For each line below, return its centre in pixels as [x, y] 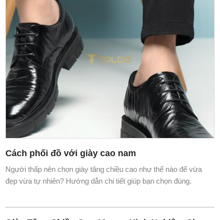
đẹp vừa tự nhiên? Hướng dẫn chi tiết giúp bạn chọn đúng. [99, 181]
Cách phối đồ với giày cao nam [71, 153]
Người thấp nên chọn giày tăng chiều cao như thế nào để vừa [104, 169]
